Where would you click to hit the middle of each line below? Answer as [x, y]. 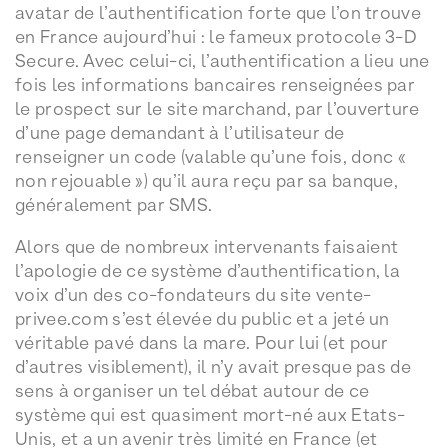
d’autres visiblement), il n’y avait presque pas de [213, 366]
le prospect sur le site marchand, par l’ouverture [217, 108]
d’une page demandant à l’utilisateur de [180, 132]
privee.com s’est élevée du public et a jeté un [202, 318]
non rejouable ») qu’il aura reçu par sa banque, [207, 180]
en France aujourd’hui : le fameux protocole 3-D [216, 36]
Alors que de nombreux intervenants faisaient [207, 246]
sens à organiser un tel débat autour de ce [192, 390]
